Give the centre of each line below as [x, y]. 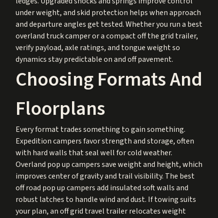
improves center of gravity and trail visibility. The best [105, 176]
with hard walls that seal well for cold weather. [94, 153]
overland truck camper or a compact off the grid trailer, [107, 36]
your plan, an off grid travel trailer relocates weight [101, 211]
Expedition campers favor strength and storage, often [105, 141]
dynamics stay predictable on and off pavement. [94, 59]
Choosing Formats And [109, 79]
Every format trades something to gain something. [100, 129]
